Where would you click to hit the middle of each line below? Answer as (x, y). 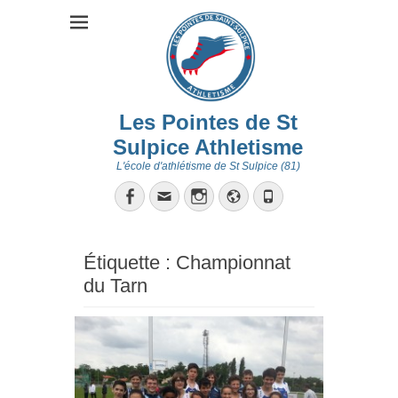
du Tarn (115, 286)
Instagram (243, 195)
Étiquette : (130, 263)
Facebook (172, 195)
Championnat (233, 263)
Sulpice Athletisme (208, 147)
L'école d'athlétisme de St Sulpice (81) (208, 166)
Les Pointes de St (208, 122)
